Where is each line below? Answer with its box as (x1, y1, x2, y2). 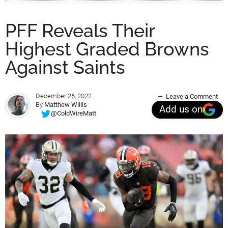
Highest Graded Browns (5, 38, 209, 60)
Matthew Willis (44, 100, 87, 108)
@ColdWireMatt (51, 109, 96, 117)
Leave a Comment (166, 92, 218, 100)
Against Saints (5, 56, 125, 78)
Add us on (159, 104, 203, 116)
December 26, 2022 (36, 92, 92, 100)
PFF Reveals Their (5, 19, 155, 41)
